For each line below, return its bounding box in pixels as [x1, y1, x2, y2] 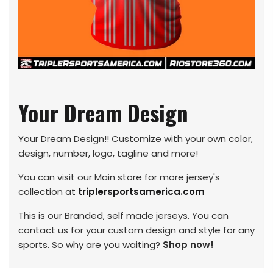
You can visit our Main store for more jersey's [18, 171, 220, 184]
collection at [18, 185, 76, 199]
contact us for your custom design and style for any [18, 224, 255, 237]
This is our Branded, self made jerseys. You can [18, 209, 229, 222]
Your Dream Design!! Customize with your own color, [18, 132, 253, 146]
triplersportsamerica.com [78, 185, 205, 199]
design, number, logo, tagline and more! [18, 147, 198, 160]
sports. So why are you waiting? [18, 238, 160, 252]
